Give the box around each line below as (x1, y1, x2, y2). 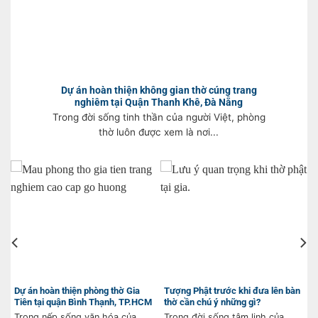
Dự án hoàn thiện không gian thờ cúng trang (60, 84, 257, 96)
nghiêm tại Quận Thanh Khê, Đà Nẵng (75, 96, 243, 108)
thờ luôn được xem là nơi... (99, 126, 219, 138)
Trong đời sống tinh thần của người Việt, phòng (52, 111, 265, 124)
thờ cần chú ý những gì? (164, 297, 261, 308)
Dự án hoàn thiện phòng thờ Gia (14, 285, 140, 297)
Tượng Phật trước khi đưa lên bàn (164, 285, 300, 297)
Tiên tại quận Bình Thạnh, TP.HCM (14, 297, 152, 308)
